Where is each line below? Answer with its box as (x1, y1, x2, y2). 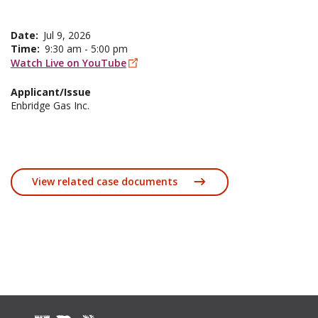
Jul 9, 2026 (43, 28, 91, 42)
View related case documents (31, 175, 177, 189)
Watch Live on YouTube (10, 55, 126, 70)
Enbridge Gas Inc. (10, 99, 89, 113)
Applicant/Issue (10, 85, 91, 99)
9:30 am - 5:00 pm (44, 41, 128, 55)
